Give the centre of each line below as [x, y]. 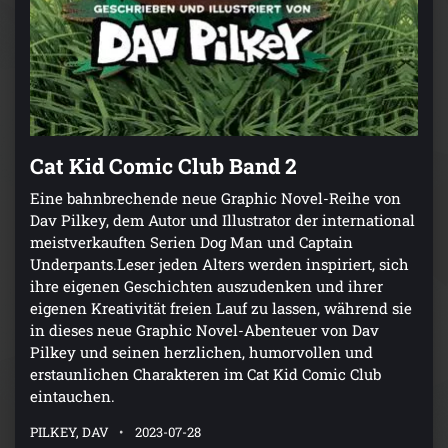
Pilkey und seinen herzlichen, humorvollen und [201, 351]
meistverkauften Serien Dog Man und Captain [191, 241]
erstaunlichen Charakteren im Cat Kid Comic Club [205, 373]
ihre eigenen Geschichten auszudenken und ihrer [206, 285]
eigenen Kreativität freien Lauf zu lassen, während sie [221, 307]
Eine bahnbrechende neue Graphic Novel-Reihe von [215, 197]
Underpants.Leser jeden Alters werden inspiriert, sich [219, 263]
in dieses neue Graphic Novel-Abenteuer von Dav [204, 329]
